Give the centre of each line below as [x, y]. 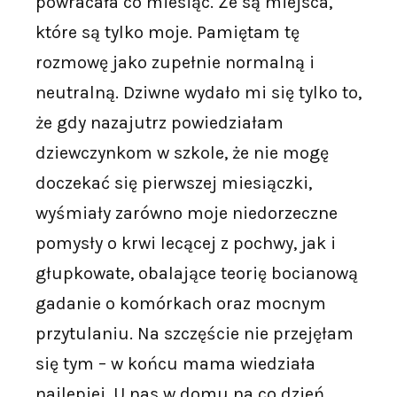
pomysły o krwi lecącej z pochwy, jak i [186, 243]
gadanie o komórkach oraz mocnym [181, 304]
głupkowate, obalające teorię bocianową [197, 273]
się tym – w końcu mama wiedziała [175, 364]
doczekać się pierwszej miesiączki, [174, 183]
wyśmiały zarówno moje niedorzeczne [187, 213]
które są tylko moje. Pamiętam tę [167, 32]
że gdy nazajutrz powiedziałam [160, 123]
